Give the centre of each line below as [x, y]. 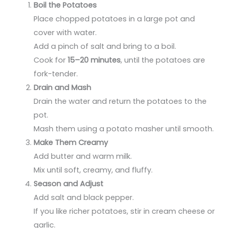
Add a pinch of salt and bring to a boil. [105, 46]
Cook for [51, 60]
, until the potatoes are [163, 60]
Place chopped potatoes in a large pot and [115, 19]
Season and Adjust [69, 183]
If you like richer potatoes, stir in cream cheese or [124, 211]
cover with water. [65, 32]
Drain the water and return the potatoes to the [120, 101]
